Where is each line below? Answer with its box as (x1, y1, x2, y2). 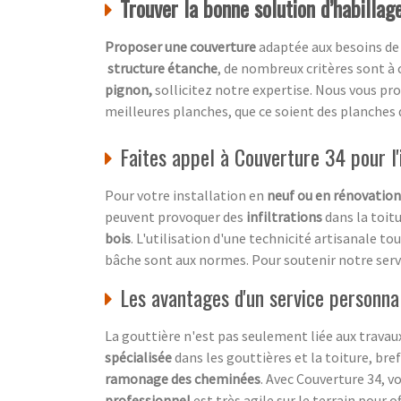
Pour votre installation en (105, 186, 267, 205)
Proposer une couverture (105, 38, 256, 56)
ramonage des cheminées (105, 370, 260, 388)
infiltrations (246, 208, 322, 226)
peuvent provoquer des (105, 208, 246, 226)
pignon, (105, 81, 155, 99)
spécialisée (105, 348, 172, 367)
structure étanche (105, 59, 218, 78)
